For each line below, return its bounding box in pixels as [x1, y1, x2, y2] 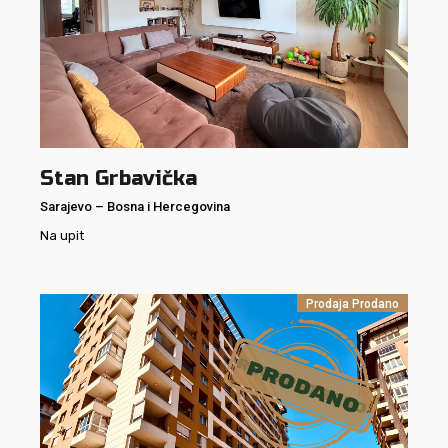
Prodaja [306, 296, 352, 311]
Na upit [40, 227, 84, 243]
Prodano [352, 296, 399, 311]
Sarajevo [40, 198, 92, 214]
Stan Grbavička [40, 165, 197, 191]
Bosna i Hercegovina [107, 198, 230, 214]
